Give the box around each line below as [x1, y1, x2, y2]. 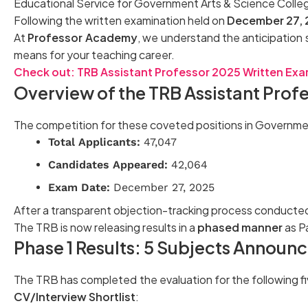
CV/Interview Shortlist [14, 289, 135, 304]
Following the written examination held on [14, 12, 227, 27]
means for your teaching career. [14, 47, 175, 62]
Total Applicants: [48, 135, 140, 148]
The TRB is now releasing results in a [14, 219, 197, 234]
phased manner [197, 219, 283, 234]
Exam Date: [48, 180, 110, 194]
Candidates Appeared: [48, 157, 168, 171]
